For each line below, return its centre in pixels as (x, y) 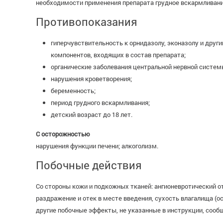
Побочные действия (89, 165)
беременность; (73, 91)
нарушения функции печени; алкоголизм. (97, 146)
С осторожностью (63, 134)
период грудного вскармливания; (100, 103)
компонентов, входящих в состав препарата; (118, 55)
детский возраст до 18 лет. (92, 114)
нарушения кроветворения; (91, 79)
